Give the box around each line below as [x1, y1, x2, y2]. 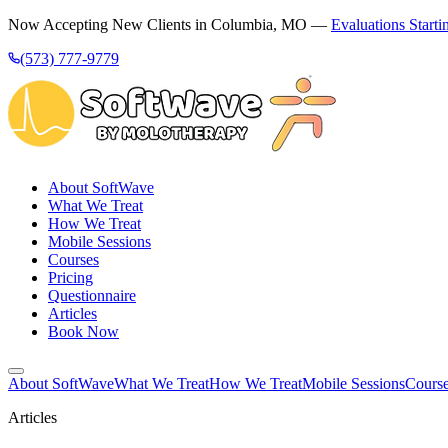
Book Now [48, 323, 119, 340]
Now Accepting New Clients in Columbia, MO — [8, 16, 327, 33]
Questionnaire [48, 287, 136, 304]
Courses [48, 251, 99, 268]
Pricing [48, 269, 93, 286]
